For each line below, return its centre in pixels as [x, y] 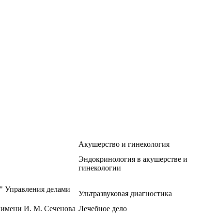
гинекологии [100, 168]
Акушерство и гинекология [124, 144]
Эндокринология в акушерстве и [133, 159]
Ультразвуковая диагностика [125, 194]
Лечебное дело [103, 209]
